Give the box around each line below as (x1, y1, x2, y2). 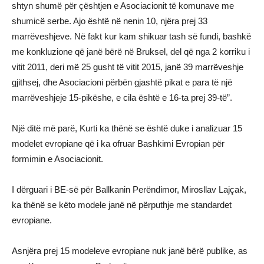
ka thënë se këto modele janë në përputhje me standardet (12, 199, 232, 210)
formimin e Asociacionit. (12, 153, 103, 164)
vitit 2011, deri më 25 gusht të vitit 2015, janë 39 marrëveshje (12, 61, 243, 72)
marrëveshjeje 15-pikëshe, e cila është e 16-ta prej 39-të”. (12, 92, 232, 103)
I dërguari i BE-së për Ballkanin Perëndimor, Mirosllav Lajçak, (12, 184, 246, 194)
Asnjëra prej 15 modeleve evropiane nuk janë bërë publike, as (12, 245, 247, 256)
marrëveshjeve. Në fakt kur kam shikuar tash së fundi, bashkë (12, 31, 251, 41)
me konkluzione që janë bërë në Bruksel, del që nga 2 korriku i (12, 46, 250, 57)
